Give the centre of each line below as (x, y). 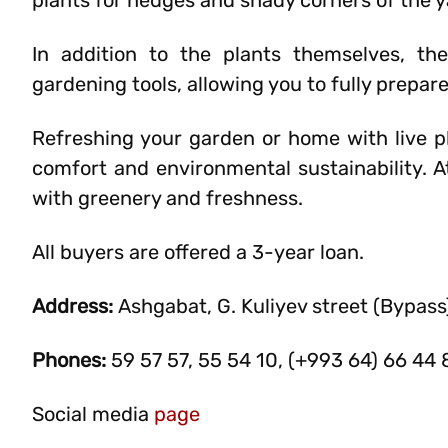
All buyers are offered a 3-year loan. (198, 252)
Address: (75, 306)
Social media (93, 414)
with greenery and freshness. (167, 198)
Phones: (69, 360)
